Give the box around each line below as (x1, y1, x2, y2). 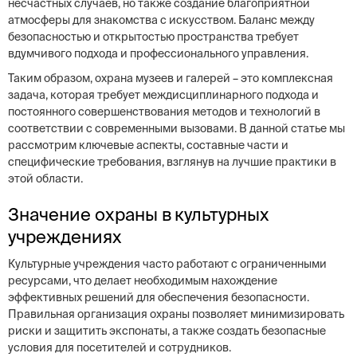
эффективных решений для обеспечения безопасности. (8, 291, 309, 304)
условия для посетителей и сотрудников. (8, 341, 231, 354)
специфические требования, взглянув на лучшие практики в (8, 155, 336, 168)
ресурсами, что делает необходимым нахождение (8, 274, 277, 287)
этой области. (8, 172, 83, 185)
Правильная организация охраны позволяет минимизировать (8, 308, 344, 320)
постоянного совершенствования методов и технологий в (8, 105, 320, 118)
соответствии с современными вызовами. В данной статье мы (8, 122, 345, 135)
